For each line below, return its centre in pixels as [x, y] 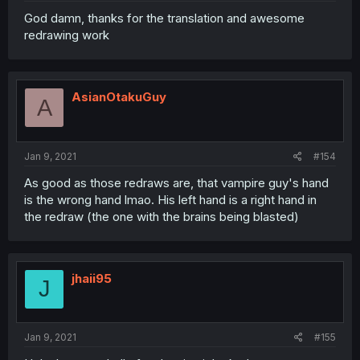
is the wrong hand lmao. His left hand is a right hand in [170, 199]
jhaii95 [92, 278]
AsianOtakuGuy [119, 97]
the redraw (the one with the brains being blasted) [162, 216]
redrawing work [67, 35]
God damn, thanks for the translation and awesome [164, 18]
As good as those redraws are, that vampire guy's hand [176, 182]
